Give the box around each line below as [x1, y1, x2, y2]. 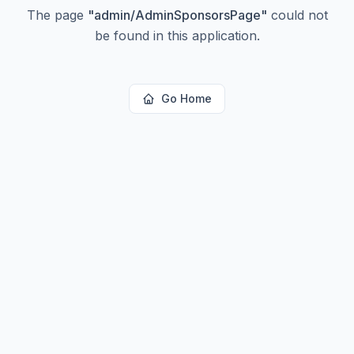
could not [266, 7, 328, 23]
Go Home [161, 92, 212, 105]
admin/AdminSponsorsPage [93, 7, 261, 23]
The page [26, 7, 88, 23]
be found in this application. [94, 28, 260, 43]
